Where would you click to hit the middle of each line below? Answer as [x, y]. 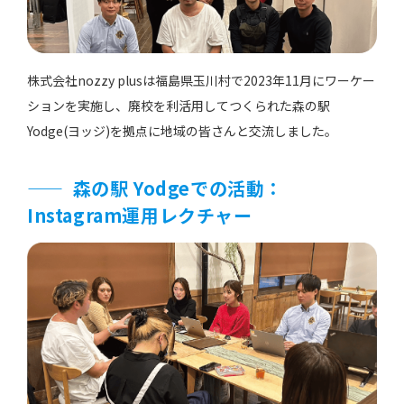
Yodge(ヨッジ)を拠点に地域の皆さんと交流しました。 [182, 131]
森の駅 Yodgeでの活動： [178, 188]
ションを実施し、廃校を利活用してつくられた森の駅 [179, 106]
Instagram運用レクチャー [140, 216]
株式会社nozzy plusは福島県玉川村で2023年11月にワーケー [201, 81]
